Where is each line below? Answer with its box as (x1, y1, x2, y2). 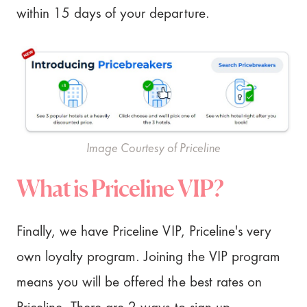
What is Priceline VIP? (16, 174, 224, 203)
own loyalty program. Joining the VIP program (16, 249, 281, 265)
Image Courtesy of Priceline (86, 143, 221, 156)
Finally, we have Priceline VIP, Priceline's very (16, 224, 272, 239)
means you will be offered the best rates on (16, 275, 262, 290)
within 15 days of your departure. (16, 6, 210, 21)
